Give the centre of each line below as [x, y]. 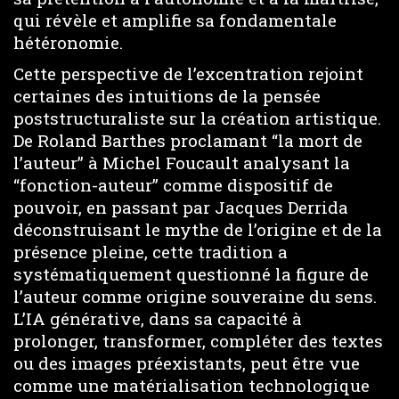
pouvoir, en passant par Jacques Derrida [181, 207]
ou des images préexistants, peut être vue [187, 362]
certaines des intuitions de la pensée [167, 95]
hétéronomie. [68, 42]
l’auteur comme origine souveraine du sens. [195, 296]
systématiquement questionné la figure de [191, 273]
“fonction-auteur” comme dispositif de [173, 184]
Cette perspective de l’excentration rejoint [188, 73]
